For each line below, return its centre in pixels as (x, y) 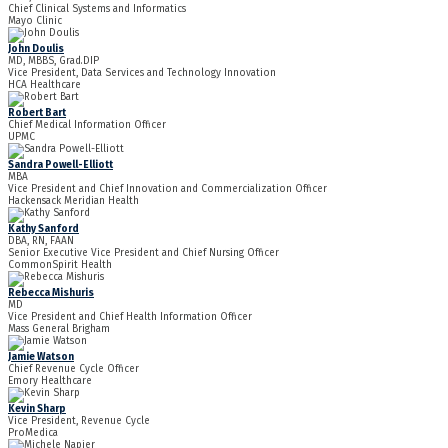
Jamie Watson (41, 357)
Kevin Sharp (37, 409)
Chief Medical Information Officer (87, 125)
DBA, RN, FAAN (41, 241)
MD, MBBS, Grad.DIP (53, 61)
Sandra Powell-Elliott (60, 165)
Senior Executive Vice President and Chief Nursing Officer (143, 253)
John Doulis (36, 49)
